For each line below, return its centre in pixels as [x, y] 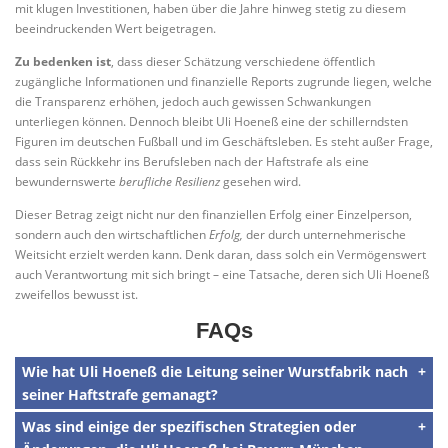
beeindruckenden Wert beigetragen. [115, 28]
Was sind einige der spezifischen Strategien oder [189, 426]
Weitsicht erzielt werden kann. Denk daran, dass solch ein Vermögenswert [220, 254]
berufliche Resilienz [169, 181]
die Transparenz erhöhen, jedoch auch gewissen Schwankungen [193, 101]
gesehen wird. [260, 181]
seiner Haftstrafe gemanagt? [120, 394]
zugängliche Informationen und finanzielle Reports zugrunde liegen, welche [223, 81]
